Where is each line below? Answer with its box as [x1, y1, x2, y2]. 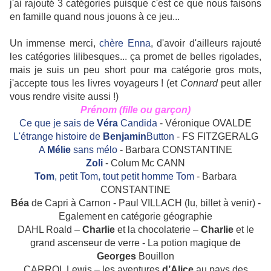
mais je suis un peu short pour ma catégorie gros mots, [10, 65, 261, 76]
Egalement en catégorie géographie [59, 211, 212, 222]
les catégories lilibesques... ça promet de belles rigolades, [10, 51, 261, 62]
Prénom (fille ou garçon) [80, 105, 191, 116]
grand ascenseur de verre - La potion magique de [30, 238, 241, 249]
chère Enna [99, 38, 151, 49]
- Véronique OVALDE [160, 118, 252, 129]
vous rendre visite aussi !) [10, 91, 119, 102]
